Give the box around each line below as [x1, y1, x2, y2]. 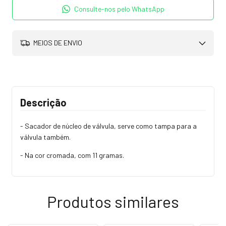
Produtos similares [47, 191, 179, 211]
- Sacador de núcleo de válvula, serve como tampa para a [20, 121, 197, 130]
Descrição [20, 96, 67, 108]
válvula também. [20, 132, 71, 141]
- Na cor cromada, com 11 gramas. [20, 150, 124, 159]
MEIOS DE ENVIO [31, 38, 82, 47]
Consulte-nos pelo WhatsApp [74, 5, 165, 14]
